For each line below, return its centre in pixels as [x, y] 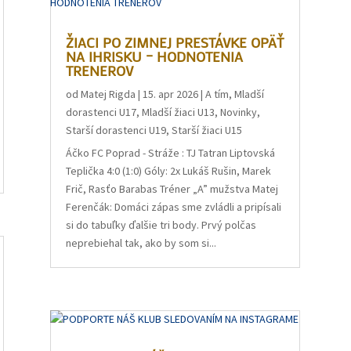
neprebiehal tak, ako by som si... [141, 243]
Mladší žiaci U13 [179, 112]
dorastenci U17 [101, 112]
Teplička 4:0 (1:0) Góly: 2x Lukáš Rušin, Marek [169, 171]
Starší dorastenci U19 [116, 130]
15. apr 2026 [171, 94]
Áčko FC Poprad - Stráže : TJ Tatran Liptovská [171, 153]
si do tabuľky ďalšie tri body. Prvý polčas [161, 225]
